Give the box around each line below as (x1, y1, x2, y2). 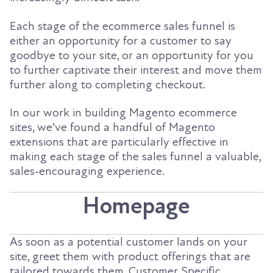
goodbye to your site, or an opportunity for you (10, 48, 253, 63)
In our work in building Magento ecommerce (10, 105, 237, 120)
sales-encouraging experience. (10, 163, 165, 179)
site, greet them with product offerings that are (10, 249, 250, 264)
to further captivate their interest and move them (10, 62, 262, 77)
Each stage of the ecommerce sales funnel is (10, 18, 235, 34)
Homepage (83, 192, 190, 221)
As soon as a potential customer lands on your (10, 234, 247, 249)
